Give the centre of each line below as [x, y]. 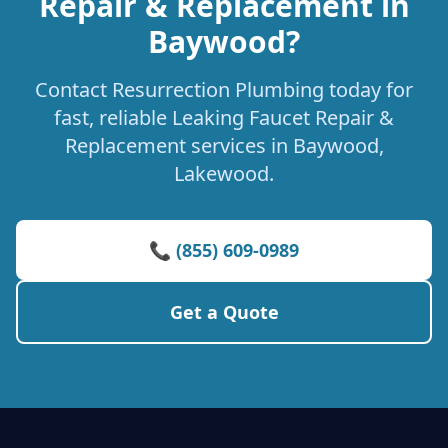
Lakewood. [224, 173]
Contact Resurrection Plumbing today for [224, 89]
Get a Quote [224, 312]
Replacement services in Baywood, [224, 145]
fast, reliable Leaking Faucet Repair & [224, 117]
